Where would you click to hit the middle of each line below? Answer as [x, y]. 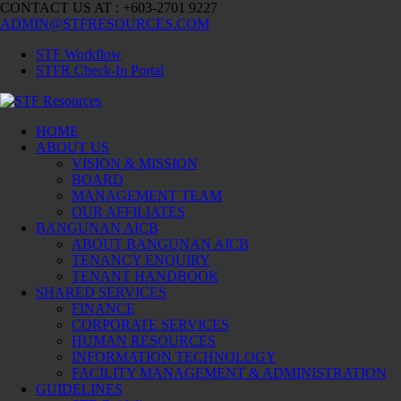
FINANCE [103, 308]
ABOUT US [73, 147]
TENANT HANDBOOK [145, 276]
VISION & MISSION [135, 163]
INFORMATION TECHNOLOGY [174, 357]
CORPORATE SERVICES [150, 324]
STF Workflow [79, 54]
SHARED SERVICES [101, 292]
